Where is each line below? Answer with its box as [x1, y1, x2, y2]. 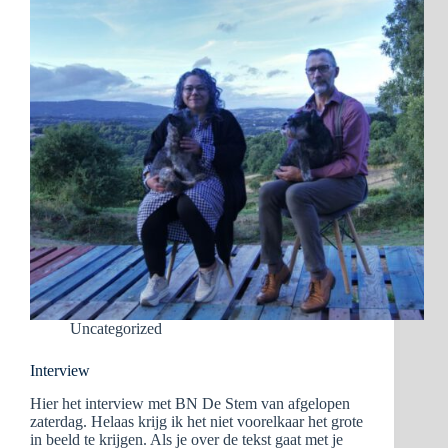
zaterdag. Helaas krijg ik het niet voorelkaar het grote [30, 413, 363, 431]
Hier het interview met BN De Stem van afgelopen [30, 395, 350, 413]
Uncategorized [70, 320, 162, 338]
